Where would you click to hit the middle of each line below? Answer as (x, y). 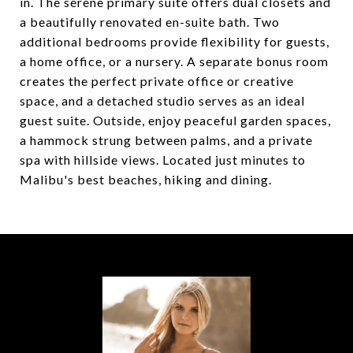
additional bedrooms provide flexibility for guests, (175, 41)
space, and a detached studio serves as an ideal (162, 100)
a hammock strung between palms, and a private (166, 140)
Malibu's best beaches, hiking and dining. (146, 179)
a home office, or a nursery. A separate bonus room (174, 61)
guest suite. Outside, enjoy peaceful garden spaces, (175, 120)
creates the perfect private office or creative (157, 81)
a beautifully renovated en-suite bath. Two (150, 22)
